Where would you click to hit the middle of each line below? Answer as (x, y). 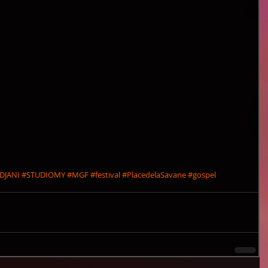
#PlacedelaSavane (154, 175)
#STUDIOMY (43, 175)
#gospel (202, 175)
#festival (105, 175)
